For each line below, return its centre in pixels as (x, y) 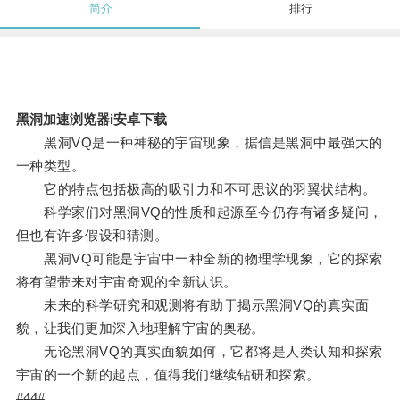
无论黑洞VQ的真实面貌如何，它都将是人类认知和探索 (199, 352)
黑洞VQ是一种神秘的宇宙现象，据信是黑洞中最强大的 (199, 143)
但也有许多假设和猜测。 (92, 236)
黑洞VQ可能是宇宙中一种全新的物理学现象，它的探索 (199, 259)
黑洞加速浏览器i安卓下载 (91, 120)
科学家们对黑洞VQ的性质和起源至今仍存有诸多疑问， (199, 212)
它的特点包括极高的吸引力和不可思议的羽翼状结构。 (196, 189)
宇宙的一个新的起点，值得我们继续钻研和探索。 (168, 375)
